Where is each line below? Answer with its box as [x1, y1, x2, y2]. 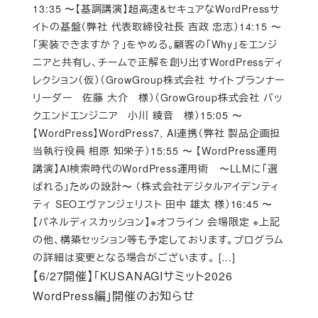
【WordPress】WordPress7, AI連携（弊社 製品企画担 [33, 126, 281, 141]
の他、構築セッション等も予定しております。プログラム [33, 232, 285, 247]
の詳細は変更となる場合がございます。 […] [33, 250, 236, 265]
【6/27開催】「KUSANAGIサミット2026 [33, 268, 233, 285]
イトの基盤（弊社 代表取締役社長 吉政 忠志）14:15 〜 [33, 19, 282, 34]
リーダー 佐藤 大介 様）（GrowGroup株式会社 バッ [33, 90, 283, 105]
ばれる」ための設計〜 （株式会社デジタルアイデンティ [33, 179, 280, 194]
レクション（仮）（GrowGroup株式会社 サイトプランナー [33, 72, 285, 87]
